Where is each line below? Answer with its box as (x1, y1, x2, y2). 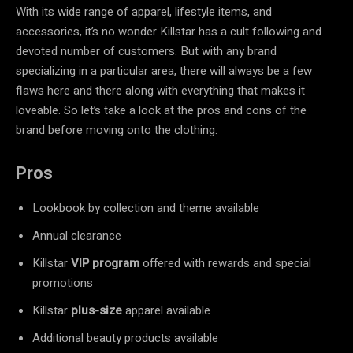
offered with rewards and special (139, 254, 311, 272)
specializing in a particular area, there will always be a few (16, 61, 312, 80)
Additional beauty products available (32, 329, 221, 347)
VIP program (71, 254, 139, 272)
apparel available (122, 301, 214, 319)
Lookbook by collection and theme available (32, 199, 262, 217)
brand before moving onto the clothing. (16, 121, 221, 139)
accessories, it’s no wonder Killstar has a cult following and (16, 22, 321, 40)
